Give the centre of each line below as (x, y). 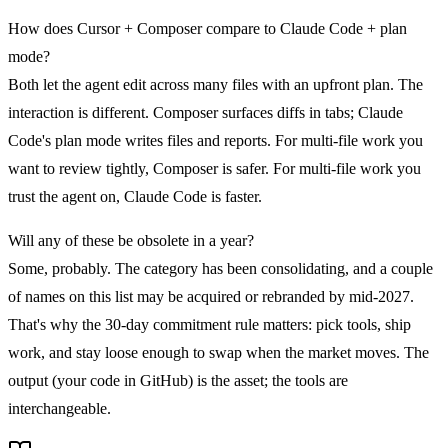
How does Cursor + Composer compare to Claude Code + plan (207, 28)
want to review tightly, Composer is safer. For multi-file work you (214, 168)
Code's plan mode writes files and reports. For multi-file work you (215, 140)
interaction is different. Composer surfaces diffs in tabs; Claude (205, 112)
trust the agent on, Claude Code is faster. (135, 196)
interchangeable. (59, 408)
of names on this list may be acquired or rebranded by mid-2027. (211, 296)
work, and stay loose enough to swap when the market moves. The (218, 352)
